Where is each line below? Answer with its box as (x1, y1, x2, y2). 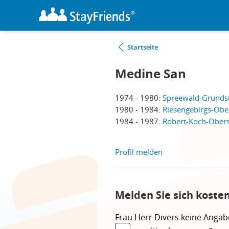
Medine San (115, 65, 186, 82)
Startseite (127, 42, 158, 52)
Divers (154, 212, 181, 223)
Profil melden (115, 147, 163, 157)
